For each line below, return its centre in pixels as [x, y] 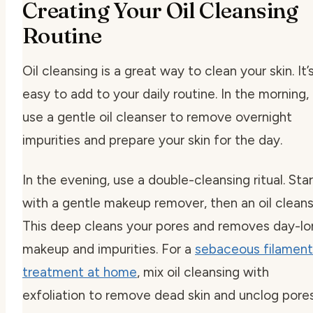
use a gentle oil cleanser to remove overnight [157, 117]
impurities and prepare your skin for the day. [152, 140]
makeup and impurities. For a [109, 249]
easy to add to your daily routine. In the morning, [166, 94]
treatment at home [80, 272]
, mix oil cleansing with [203, 272]
